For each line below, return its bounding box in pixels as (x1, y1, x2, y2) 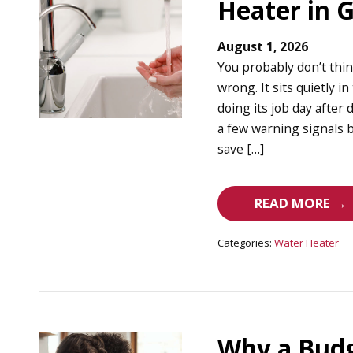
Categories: (217, 236, 273, 251)
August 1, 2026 (217, 38, 309, 56)
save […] (217, 140, 265, 158)
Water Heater (274, 236, 340, 251)
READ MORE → (255, 194, 347, 213)
